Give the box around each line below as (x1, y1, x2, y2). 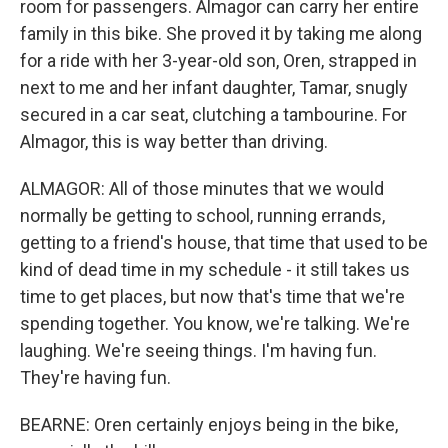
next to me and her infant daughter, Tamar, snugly (20, 77, 408, 98)
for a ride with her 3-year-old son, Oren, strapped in (20, 50, 417, 71)
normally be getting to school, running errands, (20, 205, 385, 226)
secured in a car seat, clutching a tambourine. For (20, 104, 407, 125)
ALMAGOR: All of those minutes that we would (20, 178, 384, 199)
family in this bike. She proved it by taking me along (20, 23, 422, 44)
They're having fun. (20, 367, 171, 388)
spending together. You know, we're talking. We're (20, 313, 410, 334)
